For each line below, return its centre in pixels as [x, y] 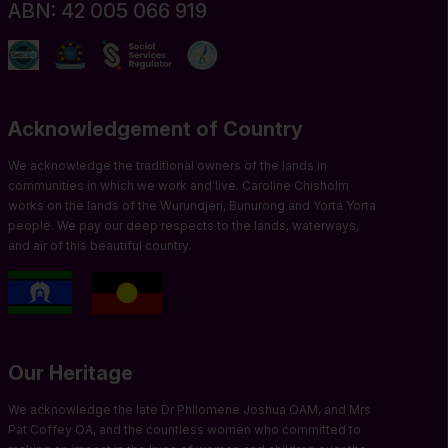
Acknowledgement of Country [155, 129]
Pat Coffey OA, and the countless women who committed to [184, 430]
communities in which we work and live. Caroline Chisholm [178, 186]
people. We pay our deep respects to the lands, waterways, [183, 226]
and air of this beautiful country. [99, 246]
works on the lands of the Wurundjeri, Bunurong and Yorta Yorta [192, 206]
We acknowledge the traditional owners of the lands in [167, 166]
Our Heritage [70, 373]
